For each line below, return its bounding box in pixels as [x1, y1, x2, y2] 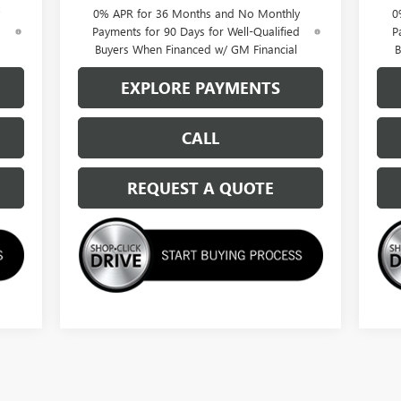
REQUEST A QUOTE [126, 176, 274, 199]
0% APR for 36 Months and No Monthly [92, 4, 300, 21]
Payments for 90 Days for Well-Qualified [92, 22, 301, 38]
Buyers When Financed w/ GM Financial [95, 40, 298, 56]
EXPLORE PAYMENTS [120, 76, 280, 98]
